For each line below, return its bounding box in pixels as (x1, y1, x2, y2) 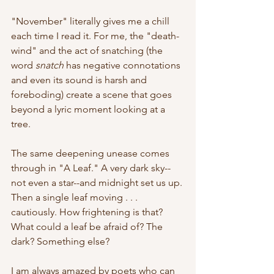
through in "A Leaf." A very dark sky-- (11, 162, 171, 174)
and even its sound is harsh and (11, 74, 149, 86)
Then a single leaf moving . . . (11, 191, 140, 204)
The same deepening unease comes (11, 147, 172, 160)
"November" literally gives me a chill (11, 15, 172, 28)
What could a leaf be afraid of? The (11, 221, 165, 233)
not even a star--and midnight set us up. (11, 177, 185, 189)
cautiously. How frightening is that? (11, 206, 165, 218)
